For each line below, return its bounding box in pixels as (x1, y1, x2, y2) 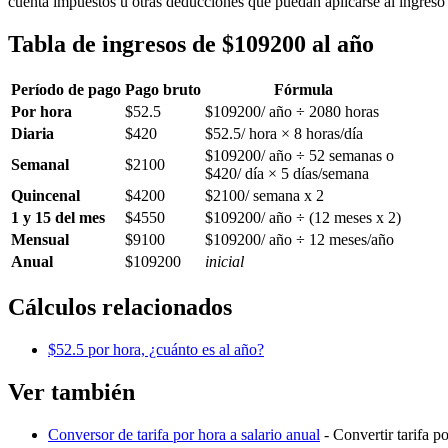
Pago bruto (125, 81, 201, 99)
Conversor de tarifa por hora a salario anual (48, 425, 320, 443)
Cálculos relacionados (8, 293, 232, 320)
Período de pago (11, 81, 121, 99)
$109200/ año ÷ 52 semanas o (205, 147, 394, 165)
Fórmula (273, 81, 333, 99)
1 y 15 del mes (11, 209, 105, 227)
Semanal (11, 156, 69, 174)
